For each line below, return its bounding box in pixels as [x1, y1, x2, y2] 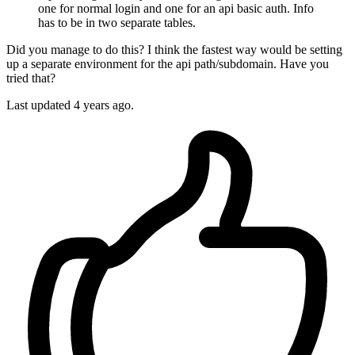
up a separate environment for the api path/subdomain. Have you [6, 57, 329, 71]
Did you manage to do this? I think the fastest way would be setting [6, 43, 342, 57]
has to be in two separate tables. [38, 16, 196, 30]
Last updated [6, 98, 74, 113]
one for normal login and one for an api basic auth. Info [38, 2, 314, 16]
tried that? [6, 71, 55, 86]
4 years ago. [74, 98, 134, 113]
